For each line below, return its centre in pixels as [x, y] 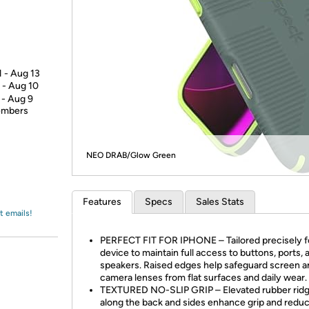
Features [102, 202]
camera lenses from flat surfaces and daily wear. [203, 278]
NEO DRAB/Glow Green [131, 155]
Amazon [44, 23]
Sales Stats [220, 202]
